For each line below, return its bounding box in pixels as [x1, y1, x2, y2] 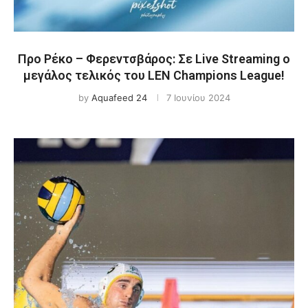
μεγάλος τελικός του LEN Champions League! [23, 68, 285, 82]
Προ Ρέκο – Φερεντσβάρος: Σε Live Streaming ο [18, 52, 290, 66]
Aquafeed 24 [91, 92, 147, 103]
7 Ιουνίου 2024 [166, 92, 230, 103]
